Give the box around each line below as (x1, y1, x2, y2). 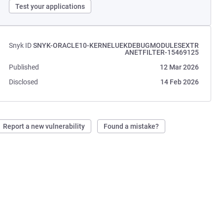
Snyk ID (9, 41, 32, 49)
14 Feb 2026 (160, 78, 199, 86)
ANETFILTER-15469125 (124, 48, 199, 56)
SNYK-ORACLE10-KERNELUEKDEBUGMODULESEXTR (33, 41, 199, 49)
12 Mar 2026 (159, 63, 199, 71)
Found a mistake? (104, 122, 159, 130)
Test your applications (15, 2, 85, 10)
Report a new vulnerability (3, 122, 85, 130)
